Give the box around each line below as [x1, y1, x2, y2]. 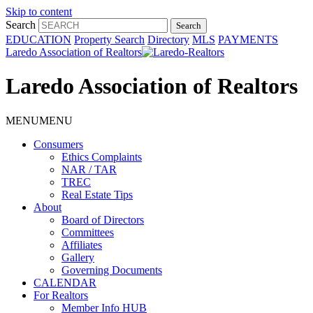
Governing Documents [61, 263, 162, 276]
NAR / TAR [61, 163, 117, 175]
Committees [61, 226, 114, 238]
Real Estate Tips [61, 188, 133, 201]
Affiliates [61, 238, 102, 251]
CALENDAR [34, 276, 96, 289]
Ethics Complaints [61, 150, 142, 163]
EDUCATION [6, 34, 71, 45]
